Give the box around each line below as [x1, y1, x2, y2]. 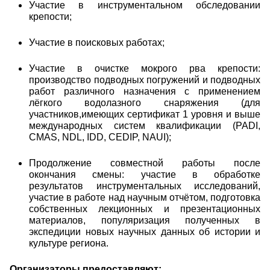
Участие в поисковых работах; [29, 37, 165, 48]
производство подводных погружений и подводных [29, 75, 260, 86]
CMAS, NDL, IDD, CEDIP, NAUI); [29, 132, 171, 143]
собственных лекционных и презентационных [29, 204, 260, 215]
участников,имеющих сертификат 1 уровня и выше [29, 109, 260, 120]
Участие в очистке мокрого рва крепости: [29, 63, 260, 74]
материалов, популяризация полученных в [29, 215, 260, 226]
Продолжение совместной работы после [29, 158, 260, 169]
